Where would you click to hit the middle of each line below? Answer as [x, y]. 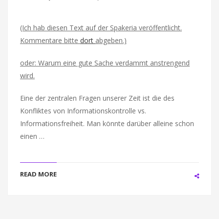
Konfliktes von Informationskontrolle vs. [83, 111]
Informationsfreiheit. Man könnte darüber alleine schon [107, 123]
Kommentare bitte [50, 40]
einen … [32, 136]
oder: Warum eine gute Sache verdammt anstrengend [105, 63]
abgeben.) [111, 40]
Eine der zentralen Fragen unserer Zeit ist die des [97, 98]
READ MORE [38, 174]
